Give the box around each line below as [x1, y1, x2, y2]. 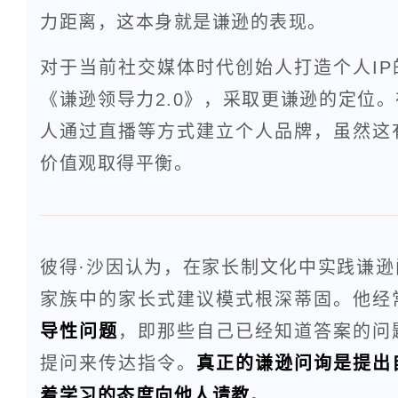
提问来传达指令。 [40, 353, 197, 373]
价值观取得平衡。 [40, 153, 193, 173]
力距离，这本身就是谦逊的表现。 [40, 12, 327, 32]
